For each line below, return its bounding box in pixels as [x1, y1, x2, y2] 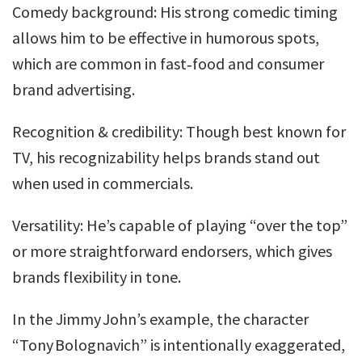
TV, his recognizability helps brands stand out [12, 147, 320, 167]
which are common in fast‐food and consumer [12, 53, 324, 74]
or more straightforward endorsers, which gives [12, 241, 332, 261]
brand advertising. [12, 79, 135, 99]
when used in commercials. [12, 173, 193, 193]
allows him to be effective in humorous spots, [12, 27, 319, 48]
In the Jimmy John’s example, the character [12, 309, 309, 329]
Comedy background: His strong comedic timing [12, 2, 338, 22]
